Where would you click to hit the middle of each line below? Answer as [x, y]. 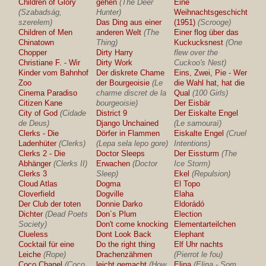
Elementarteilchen [205, 224]
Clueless [34, 234]
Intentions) [192, 143]
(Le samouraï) [198, 123]
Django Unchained [128, 123]
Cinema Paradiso [48, 93]
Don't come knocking [132, 224]
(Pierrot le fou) [199, 254]
